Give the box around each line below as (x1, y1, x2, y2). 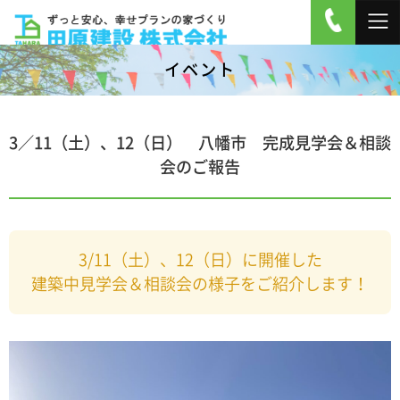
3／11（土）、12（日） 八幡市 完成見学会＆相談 (9, 135, 391, 151)
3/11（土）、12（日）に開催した (78, 252, 322, 268)
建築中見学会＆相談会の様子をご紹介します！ (31, 276, 369, 292)
